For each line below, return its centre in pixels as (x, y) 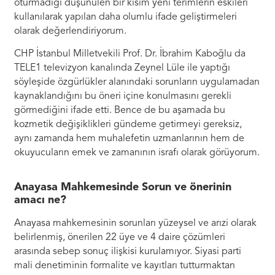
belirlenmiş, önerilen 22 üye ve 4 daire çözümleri (120, 238)
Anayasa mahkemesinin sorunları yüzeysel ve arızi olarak (136, 224)
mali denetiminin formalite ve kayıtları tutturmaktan (125, 266)
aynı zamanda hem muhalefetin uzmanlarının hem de (130, 139)
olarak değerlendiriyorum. (71, 31)
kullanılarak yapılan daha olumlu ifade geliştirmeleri (126, 17)
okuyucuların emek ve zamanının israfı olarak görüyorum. (137, 153)
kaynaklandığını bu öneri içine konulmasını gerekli (123, 97)
